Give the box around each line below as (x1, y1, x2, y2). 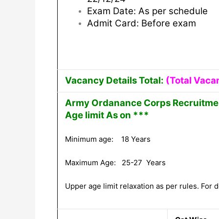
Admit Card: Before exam (87, 17, 196, 29)
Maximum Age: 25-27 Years (65, 157, 166, 167)
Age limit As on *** (65, 109, 149, 121)
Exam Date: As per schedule (87, 5, 208, 17)
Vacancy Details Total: (65, 74, 164, 86)
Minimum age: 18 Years (65, 134, 151, 144)
